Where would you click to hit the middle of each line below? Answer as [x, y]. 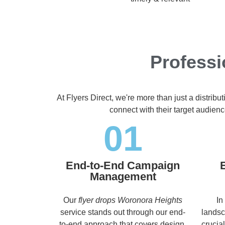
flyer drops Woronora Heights [130, 200]
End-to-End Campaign [123, 165]
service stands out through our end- [123, 212]
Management [123, 176]
